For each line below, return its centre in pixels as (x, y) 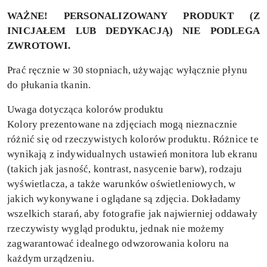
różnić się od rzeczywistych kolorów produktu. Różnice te (133, 139)
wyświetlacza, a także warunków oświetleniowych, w (122, 184)
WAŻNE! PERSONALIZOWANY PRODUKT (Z (133, 16)
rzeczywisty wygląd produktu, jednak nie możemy (116, 229)
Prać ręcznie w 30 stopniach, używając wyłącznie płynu (128, 70)
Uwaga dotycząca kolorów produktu (86, 110)
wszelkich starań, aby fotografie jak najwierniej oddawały (132, 214)
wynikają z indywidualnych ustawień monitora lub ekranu (133, 154)
